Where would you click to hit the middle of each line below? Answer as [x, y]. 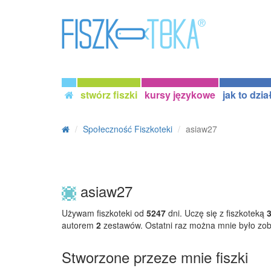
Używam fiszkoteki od [104, 213]
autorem [79, 225]
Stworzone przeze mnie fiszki [155, 256]
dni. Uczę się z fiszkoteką [216, 213]
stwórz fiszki [109, 95]
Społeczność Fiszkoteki [128, 129]
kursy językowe [180, 95]
